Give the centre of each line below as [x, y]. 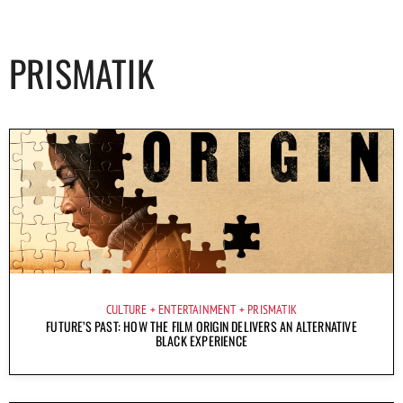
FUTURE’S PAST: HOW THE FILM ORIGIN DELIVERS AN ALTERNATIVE [201, 326]
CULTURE [126, 309]
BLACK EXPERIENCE [201, 340]
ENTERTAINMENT [197, 309]
